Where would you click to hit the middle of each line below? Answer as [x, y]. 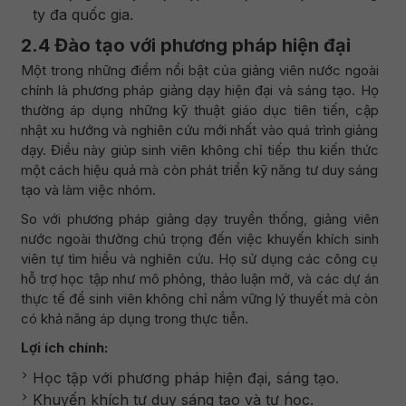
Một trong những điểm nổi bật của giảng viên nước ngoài [199, 70]
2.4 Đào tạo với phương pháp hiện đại [185, 45]
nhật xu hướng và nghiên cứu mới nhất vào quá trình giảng [199, 130]
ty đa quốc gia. [82, 14]
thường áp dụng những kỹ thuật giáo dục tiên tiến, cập [199, 110]
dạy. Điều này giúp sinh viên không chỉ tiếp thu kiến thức [199, 150]
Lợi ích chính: [64, 348]
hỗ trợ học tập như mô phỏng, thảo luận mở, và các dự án [199, 279]
